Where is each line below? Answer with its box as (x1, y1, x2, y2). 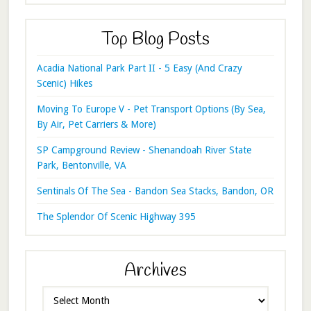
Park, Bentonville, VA (36, 159, 126, 171)
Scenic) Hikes (36, 77, 92, 89)
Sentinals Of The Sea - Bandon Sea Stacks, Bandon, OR (36, 185, 274, 196)
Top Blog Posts (101, 28, 210, 51)
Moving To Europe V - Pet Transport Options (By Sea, (36, 103, 266, 115)
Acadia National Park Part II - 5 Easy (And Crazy (36, 62, 242, 74)
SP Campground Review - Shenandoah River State (36, 144, 251, 155)
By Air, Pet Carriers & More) (36, 118, 156, 130)
